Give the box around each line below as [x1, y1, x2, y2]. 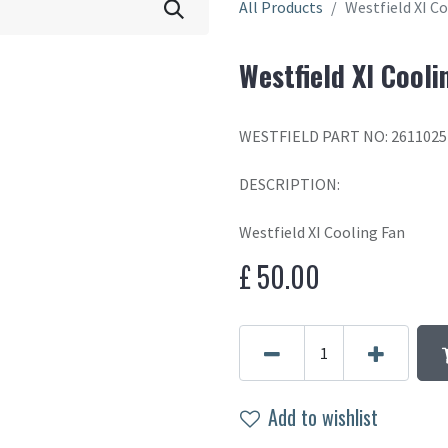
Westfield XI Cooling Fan [239, 222, 405, 242]
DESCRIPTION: [239, 174, 340, 194]
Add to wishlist [268, 402, 378, 432]
